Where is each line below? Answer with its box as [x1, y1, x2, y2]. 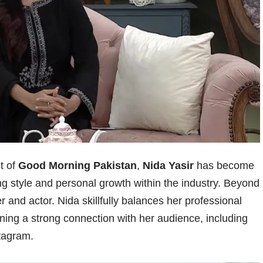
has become [194, 160, 254, 172]
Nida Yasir [143, 160, 194, 172]
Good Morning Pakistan [18, 160, 137, 172]
